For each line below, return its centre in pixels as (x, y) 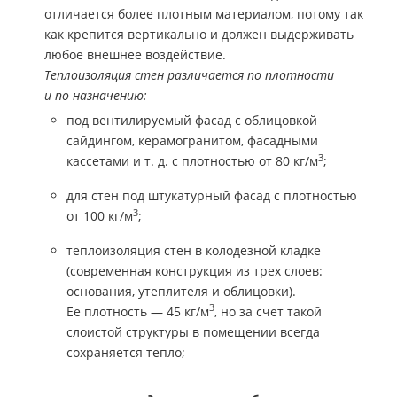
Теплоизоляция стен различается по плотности (189, 74)
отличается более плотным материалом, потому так (204, 13)
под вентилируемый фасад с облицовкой (192, 121)
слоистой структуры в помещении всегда (193, 331)
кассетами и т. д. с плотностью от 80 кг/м (192, 161)
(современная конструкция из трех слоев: (195, 270)
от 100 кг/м (100, 215)
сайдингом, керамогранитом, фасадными (192, 141)
